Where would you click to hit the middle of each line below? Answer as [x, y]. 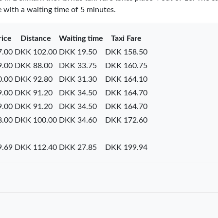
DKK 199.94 [126, 147]
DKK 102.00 [36, 52]
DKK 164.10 [126, 79]
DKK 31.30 [78, 79]
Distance [36, 38]
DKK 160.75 [126, 65]
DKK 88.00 [33, 65]
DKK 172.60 [126, 120]
